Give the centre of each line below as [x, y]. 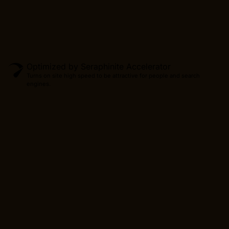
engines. [39, 84]
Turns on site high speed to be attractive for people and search [113, 75]
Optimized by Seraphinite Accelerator [99, 66]
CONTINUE [54, 168]
